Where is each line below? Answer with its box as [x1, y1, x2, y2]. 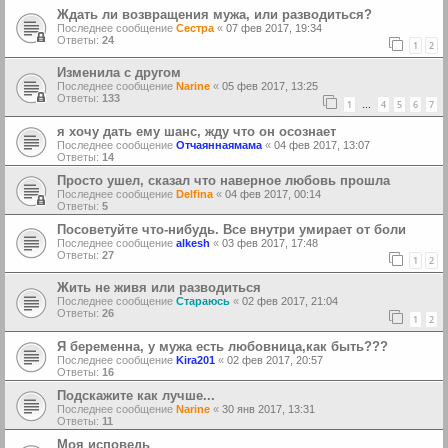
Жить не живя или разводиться [57, 280, 261, 296]
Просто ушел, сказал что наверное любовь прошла [57, 172, 390, 188]
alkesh [176, 236, 210, 249]
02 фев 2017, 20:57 [227, 354, 323, 367]
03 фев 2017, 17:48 [222, 236, 318, 249]
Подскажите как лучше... [57, 388, 215, 404]
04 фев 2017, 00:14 [225, 187, 321, 200]
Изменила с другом [57, 65, 181, 81]
